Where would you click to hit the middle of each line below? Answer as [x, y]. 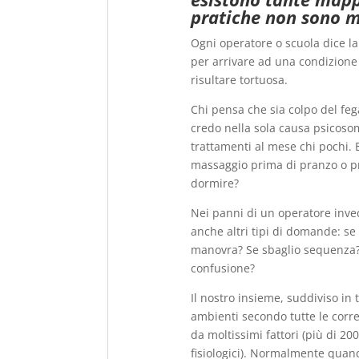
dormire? [215, 183]
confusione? [223, 268]
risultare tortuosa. [240, 79]
